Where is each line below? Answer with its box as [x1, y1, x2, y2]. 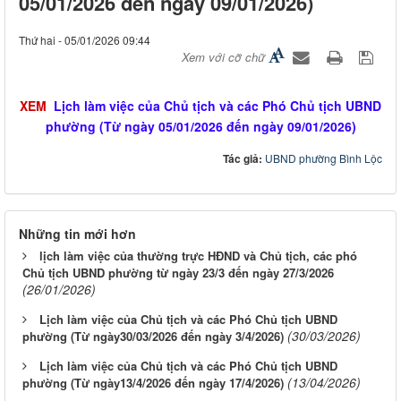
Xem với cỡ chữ [182, 48, 265, 66]
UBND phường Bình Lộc [265, 150, 382, 166]
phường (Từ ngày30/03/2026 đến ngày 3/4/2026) [22, 328, 284, 346]
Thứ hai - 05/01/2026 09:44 [19, 32, 150, 48]
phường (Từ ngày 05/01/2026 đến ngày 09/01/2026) [45, 117, 356, 136]
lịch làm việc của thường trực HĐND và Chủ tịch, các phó [39, 247, 357, 265]
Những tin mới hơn [19, 225, 136, 243]
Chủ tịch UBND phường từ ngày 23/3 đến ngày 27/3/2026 [22, 264, 334, 282]
